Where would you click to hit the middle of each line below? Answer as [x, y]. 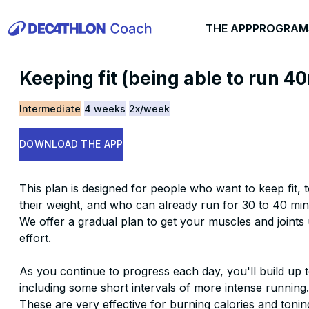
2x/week [149, 109]
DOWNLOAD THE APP [71, 144]
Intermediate [50, 109]
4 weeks [105, 109]
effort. [35, 238]
